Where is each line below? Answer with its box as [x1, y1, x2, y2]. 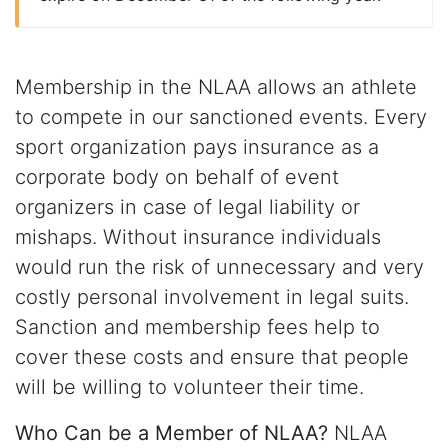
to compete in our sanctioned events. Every [15, 105, 427, 129]
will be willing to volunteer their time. [15, 375, 364, 399]
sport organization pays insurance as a [15, 135, 379, 159]
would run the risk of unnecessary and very [15, 255, 424, 279]
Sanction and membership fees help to [15, 315, 380, 339]
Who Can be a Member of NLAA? [15, 421, 328, 445]
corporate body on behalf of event [15, 165, 339, 189]
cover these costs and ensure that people [15, 345, 409, 369]
